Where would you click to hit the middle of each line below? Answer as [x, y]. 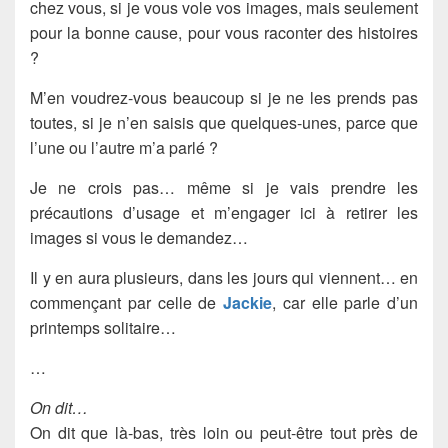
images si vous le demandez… [139, 237]
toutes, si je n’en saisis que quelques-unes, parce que [224, 122]
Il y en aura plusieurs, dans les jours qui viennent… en [224, 277]
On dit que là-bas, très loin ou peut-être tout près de [224, 432]
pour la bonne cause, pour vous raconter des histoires [224, 32]
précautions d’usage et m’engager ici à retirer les [224, 212]
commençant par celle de [126, 302]
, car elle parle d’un [345, 302]
